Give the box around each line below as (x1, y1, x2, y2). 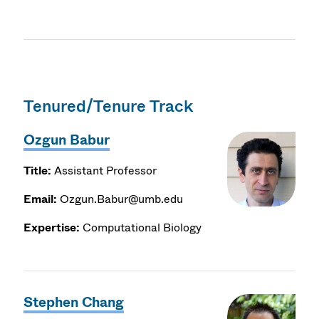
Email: (23, 191, 58, 208)
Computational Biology (83, 219, 202, 236)
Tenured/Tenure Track (23, 94, 194, 118)
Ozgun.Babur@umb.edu (57, 191, 184, 208)
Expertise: (23, 219, 80, 236)
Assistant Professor (51, 162, 157, 179)
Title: (23, 162, 52, 179)
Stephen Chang (23, 293, 125, 313)
